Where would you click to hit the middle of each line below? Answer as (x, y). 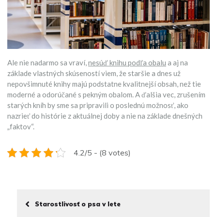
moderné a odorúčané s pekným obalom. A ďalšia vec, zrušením (106, 94)
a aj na (177, 62)
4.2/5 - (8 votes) (102, 152)
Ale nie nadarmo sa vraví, (48, 62)
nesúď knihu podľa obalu (127, 62)
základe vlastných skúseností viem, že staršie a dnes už (94, 73)
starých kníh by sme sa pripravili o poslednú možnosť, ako (98, 105)
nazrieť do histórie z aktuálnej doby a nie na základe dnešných (105, 116)
